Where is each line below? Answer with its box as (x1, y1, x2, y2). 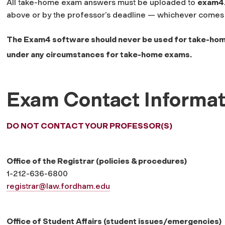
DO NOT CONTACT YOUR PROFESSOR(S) (7, 121, 172, 131)
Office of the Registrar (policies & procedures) (7, 156, 187, 166)
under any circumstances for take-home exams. (7, 49, 192, 59)
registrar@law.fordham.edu (7, 181, 110, 191)
